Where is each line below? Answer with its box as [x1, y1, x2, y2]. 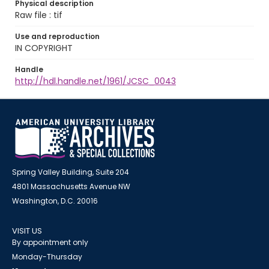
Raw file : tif [15, 9, 62, 21]
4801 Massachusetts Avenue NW [12, 181, 130, 192]
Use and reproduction [15, 31, 100, 41]
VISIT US [12, 225, 42, 237]
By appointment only [12, 237, 88, 247]
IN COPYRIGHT [15, 42, 73, 54]
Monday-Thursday [12, 252, 82, 262]
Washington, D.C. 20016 [12, 196, 98, 206]
